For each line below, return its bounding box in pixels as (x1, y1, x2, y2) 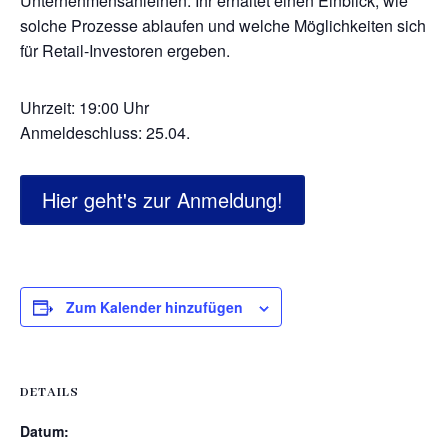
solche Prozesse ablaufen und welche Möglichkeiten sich (20, 14, 426, 37)
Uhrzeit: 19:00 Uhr (20, 96, 149, 119)
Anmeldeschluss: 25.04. (20, 121, 190, 144)
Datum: (20, 421, 69, 441)
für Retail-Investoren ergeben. (20, 39, 230, 62)
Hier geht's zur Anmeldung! (42, 185, 283, 214)
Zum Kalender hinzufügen (66, 297, 243, 317)
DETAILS (20, 384, 79, 401)
